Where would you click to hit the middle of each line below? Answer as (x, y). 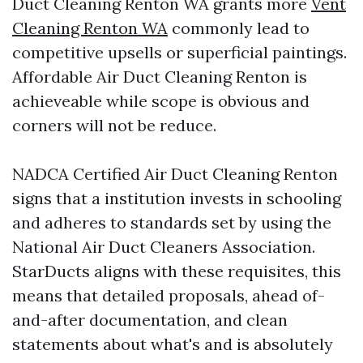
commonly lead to (239, 28)
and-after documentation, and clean (150, 320)
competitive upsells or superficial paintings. (179, 53)
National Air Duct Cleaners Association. (164, 247)
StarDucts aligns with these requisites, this (177, 271)
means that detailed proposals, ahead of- (169, 296)
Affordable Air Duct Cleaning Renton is (160, 77)
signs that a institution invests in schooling (177, 199)
